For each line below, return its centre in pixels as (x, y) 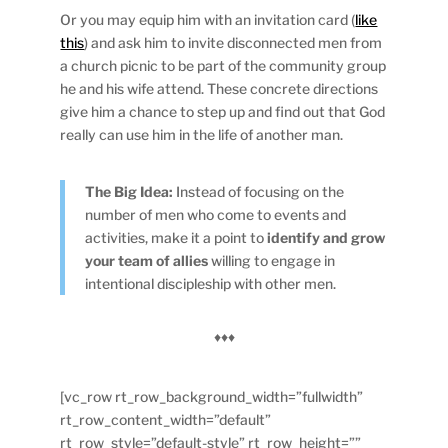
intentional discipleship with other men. (211, 283)
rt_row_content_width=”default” (166, 419)
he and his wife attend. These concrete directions (219, 88)
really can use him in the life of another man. (202, 134)
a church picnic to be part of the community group (223, 65)
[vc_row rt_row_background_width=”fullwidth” (212, 396)
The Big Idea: (131, 191)
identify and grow (326, 237)
